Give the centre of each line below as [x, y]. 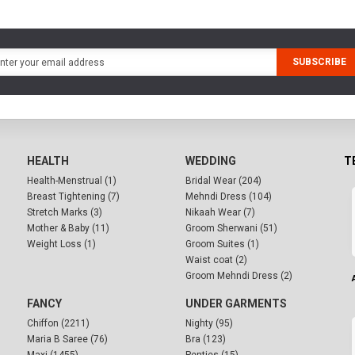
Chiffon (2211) [58, 324]
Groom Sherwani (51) [231, 229]
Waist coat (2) [216, 260]
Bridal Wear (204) [223, 181]
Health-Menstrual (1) [72, 181]
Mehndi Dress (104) [229, 197]
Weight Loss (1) [61, 244]
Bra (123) [206, 340]
